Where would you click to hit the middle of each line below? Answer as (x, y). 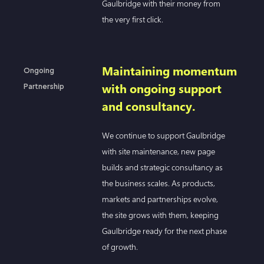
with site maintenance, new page (159, 151)
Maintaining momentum (170, 71)
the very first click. (133, 19)
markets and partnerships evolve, (160, 199)
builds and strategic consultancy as (163, 167)
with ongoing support (162, 88)
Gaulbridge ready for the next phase (165, 230)
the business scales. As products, (159, 183)
